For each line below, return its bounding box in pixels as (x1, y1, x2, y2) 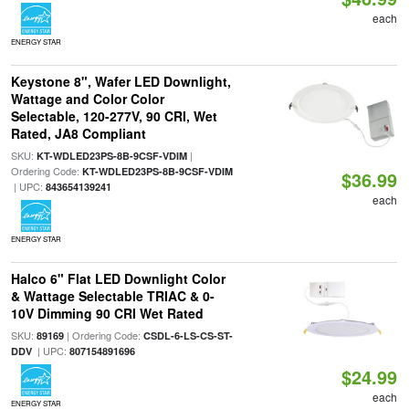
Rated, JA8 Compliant (10, 124, 146, 142)
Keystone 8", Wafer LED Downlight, (10, 72, 231, 90)
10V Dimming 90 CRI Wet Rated (10, 304, 204, 322)
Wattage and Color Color (10, 89, 164, 108)
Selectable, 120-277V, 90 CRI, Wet (10, 107, 217, 125)
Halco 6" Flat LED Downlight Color (10, 269, 225, 288)
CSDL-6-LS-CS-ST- (142, 329, 233, 342)
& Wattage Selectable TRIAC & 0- (10, 287, 215, 305)
